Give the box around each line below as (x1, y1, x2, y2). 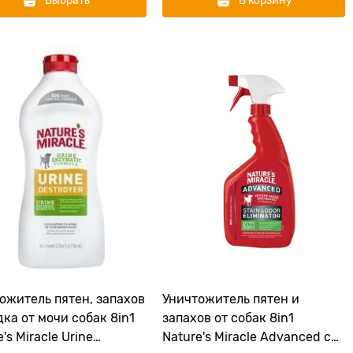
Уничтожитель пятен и (162, 292, 299, 307)
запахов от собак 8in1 (162, 311, 294, 325)
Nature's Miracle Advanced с (162, 330, 331, 344)
